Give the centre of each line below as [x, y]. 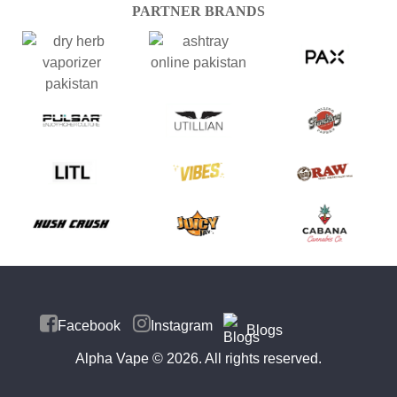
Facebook [89, 326]
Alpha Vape [112, 359]
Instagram [182, 326]
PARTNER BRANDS [198, 11]
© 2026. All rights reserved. [235, 359]
